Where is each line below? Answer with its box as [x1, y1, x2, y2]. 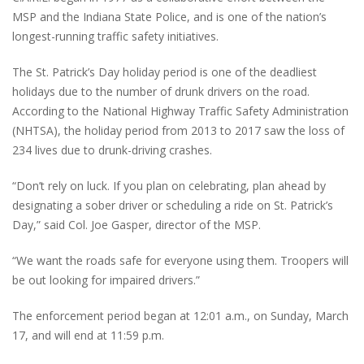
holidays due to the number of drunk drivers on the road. [12, 84, 310, 100]
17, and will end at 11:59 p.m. [12, 327, 164, 344]
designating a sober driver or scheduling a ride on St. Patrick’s [12, 197, 333, 214]
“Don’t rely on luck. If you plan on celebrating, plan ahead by [12, 178, 326, 194]
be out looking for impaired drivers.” [12, 272, 200, 288]
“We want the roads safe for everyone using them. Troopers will [12, 253, 349, 269]
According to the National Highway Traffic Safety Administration [12, 103, 349, 119]
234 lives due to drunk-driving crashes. [12, 142, 212, 158]
